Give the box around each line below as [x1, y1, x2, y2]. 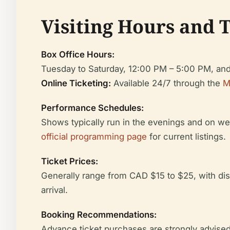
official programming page [41, 131, 147, 142]
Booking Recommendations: [41, 209, 157, 220]
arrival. [41, 185, 68, 196]
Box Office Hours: [41, 49, 114, 60]
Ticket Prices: [41, 156, 98, 167]
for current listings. [147, 131, 226, 142]
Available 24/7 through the [111, 78, 223, 89]
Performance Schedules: [41, 103, 144, 113]
